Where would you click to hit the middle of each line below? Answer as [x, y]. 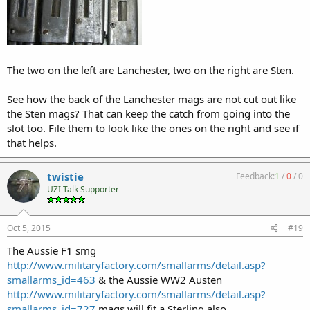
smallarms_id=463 [51, 279]
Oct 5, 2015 [29, 228]
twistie [65, 176]
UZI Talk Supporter [83, 189]
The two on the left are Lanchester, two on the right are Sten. [151, 70]
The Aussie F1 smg [52, 250]
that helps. [32, 143]
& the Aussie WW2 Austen [159, 279]
